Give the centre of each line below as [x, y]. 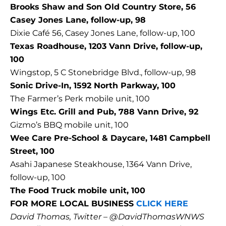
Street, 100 [32, 151]
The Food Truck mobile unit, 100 [78, 191]
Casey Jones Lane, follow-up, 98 [78, 20]
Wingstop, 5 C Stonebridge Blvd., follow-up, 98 [103, 73]
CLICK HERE [162, 204]
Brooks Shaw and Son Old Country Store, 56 [103, 7]
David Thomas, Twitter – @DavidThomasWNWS [107, 217]
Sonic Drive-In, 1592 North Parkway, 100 [93, 86]
